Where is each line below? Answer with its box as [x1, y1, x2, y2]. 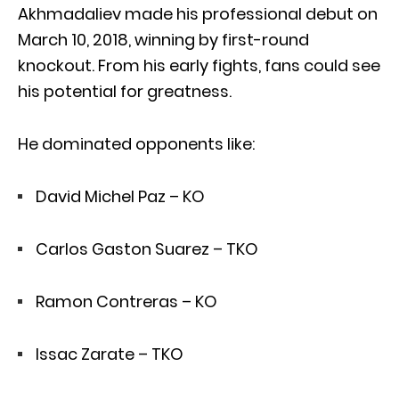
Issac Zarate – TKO [36, 342, 183, 365]
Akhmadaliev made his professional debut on [18, 2, 378, 25]
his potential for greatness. [18, 79, 232, 102]
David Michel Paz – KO [36, 184, 205, 208]
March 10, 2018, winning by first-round [18, 28, 309, 51]
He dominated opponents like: [18, 132, 255, 155]
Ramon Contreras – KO [36, 289, 217, 313]
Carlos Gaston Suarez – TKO [36, 237, 258, 260]
